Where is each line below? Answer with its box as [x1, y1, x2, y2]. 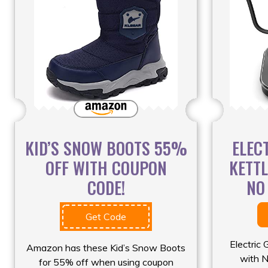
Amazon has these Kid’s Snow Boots [26, 241, 185, 254]
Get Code [86, 210, 126, 223]
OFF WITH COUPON [45, 155, 167, 180]
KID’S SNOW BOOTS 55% [25, 135, 187, 160]
